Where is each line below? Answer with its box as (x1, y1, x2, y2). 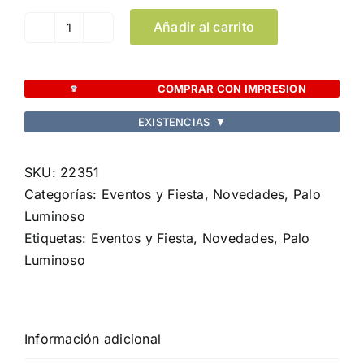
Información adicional (24, 331, 162, 348)
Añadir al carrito (154, 19, 255, 36)
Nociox (67, 72, 113, 89)
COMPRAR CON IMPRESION (157, 81, 306, 95)
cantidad (67, 94, 123, 111)
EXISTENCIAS (138, 115, 210, 128)
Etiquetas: (24, 230, 91, 247)
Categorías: (24, 186, 102, 203)
